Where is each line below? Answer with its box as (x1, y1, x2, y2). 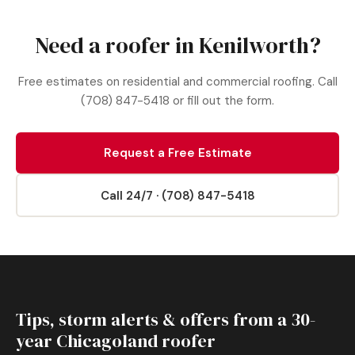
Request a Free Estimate (103, 145, 252, 161)
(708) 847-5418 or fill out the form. (81, 93, 274, 109)
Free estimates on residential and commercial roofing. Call (17, 74, 338, 90)
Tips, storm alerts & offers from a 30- (16, 307, 315, 331)
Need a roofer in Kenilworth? (34, 30, 321, 60)
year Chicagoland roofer (16, 329, 216, 353)
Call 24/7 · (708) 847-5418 (100, 187, 255, 204)
